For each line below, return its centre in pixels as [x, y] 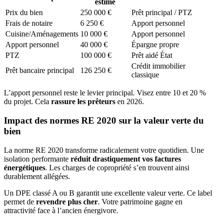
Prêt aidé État [152, 55]
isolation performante [37, 159]
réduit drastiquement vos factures [126, 159]
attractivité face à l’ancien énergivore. [61, 210]
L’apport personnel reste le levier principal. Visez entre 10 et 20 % [105, 93]
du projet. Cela [27, 102]
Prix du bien [24, 13]
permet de [20, 201]
